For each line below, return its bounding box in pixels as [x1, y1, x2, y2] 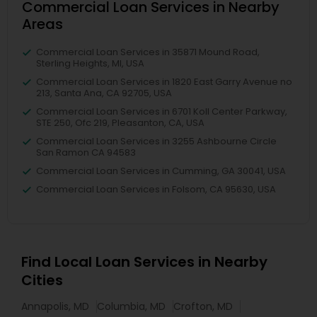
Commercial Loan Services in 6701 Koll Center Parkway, [36, 105, 287, 118]
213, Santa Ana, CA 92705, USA [36, 86, 172, 100]
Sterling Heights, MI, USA [36, 57, 144, 70]
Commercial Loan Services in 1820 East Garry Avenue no [36, 75, 292, 88]
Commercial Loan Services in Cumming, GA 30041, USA [36, 164, 286, 178]
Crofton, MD [173, 299, 233, 313]
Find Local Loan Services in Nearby [21, 252, 267, 272]
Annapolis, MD [21, 299, 89, 313]
